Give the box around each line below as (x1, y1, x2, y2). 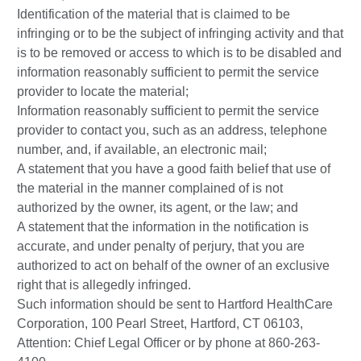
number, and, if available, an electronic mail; (17, 143, 267, 157)
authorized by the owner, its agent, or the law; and (17, 201, 298, 215)
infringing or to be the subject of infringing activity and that (17, 27, 343, 41)
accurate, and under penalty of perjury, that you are (17, 239, 305, 254)
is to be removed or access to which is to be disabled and (17, 46, 342, 60)
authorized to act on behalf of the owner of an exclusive (17, 259, 330, 273)
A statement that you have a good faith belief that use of (17, 162, 330, 176)
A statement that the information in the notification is (17, 220, 309, 234)
